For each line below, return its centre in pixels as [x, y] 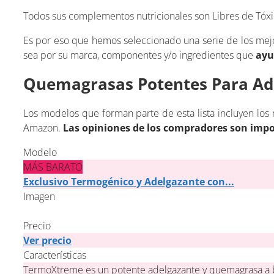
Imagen [39, 196]
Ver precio [47, 240]
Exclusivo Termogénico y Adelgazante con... [128, 181]
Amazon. [43, 128]
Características [54, 255]
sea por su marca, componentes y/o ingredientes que [139, 55]
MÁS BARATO [53, 167]
